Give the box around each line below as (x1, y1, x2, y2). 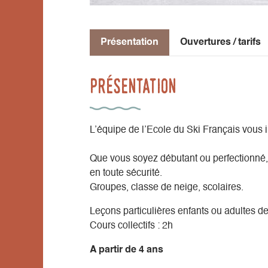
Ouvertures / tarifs (180, 37, 261, 47)
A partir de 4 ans (90, 245, 163, 255)
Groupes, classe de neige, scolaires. (90, 182, 243, 193)
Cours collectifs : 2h (90, 221, 173, 231)
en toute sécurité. (90, 168, 162, 178)
